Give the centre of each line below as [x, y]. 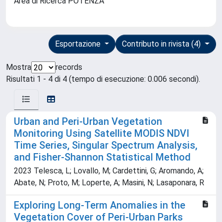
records [69, 67]
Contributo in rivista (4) [163, 44]
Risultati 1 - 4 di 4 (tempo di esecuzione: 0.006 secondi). [103, 79]
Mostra [19, 67]
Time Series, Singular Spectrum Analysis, [106, 145]
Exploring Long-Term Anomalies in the [100, 205]
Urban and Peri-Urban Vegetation [88, 122]
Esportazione [79, 44]
